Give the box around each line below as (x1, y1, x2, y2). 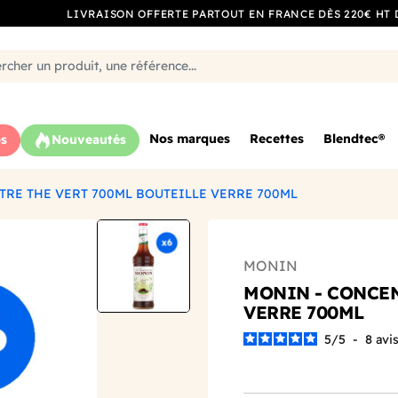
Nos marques (149, 131, 230, 147)
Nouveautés (52, 131, 126, 148)
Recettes (250, 131, 304, 147)
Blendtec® (323, 131, 385, 147)
